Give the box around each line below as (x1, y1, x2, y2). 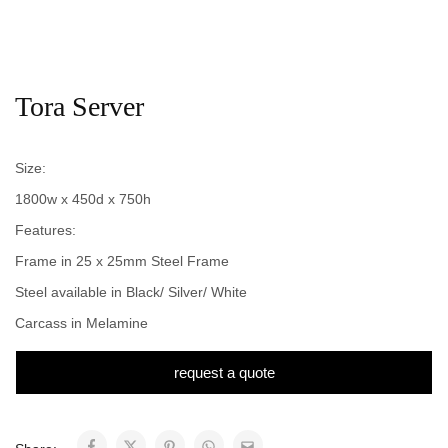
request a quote (173, 364, 275, 381)
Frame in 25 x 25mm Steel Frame (15, 253, 229, 269)
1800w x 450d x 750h (15, 191, 151, 207)
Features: (15, 222, 76, 238)
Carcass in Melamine (15, 315, 148, 331)
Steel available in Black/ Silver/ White (15, 284, 247, 300)
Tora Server (15, 91, 144, 122)
